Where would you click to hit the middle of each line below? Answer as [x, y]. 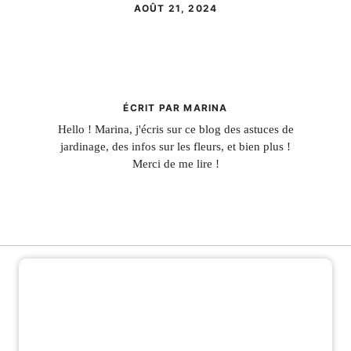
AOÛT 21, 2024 [175, 8]
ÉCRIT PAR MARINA [175, 108]
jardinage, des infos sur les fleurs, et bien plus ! [175, 147]
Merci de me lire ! [175, 164]
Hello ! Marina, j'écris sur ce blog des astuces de [175, 129]
